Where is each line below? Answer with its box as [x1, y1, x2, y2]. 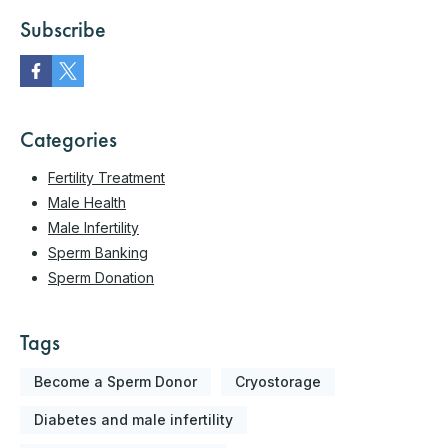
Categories [20, 124, 117, 154]
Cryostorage [235, 372, 321, 390]
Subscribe [20, 14, 106, 44]
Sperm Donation [48, 268, 154, 286]
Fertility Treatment [48, 168, 165, 186]
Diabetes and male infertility [34, 410, 233, 428]
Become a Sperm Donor [34, 372, 197, 390]
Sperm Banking [48, 243, 148, 261]
